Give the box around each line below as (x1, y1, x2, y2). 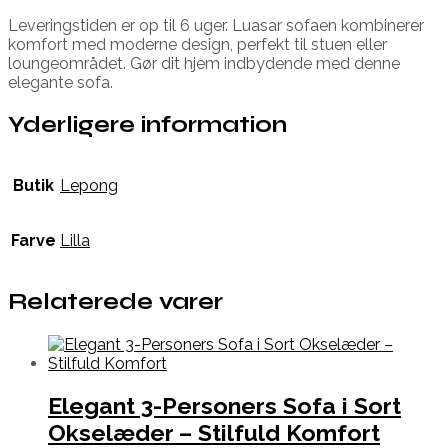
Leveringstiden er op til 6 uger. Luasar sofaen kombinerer (8, 15, 424, 35)
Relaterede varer (8, 288, 223, 316)
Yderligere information (8, 110, 287, 138)
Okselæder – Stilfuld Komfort (48, 418, 380, 446)
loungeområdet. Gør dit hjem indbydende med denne (8, 53, 400, 73)
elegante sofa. (8, 72, 113, 92)
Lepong (60, 176, 118, 196)
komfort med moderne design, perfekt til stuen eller (8, 34, 387, 54)
